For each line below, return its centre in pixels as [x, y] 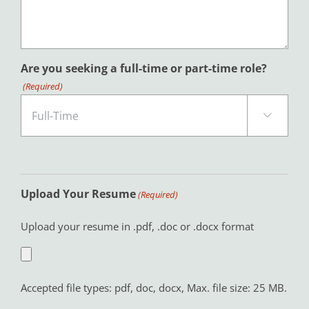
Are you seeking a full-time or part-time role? [143, 69]
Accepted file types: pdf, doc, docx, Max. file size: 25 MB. [153, 287]
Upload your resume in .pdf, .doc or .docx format [137, 227]
